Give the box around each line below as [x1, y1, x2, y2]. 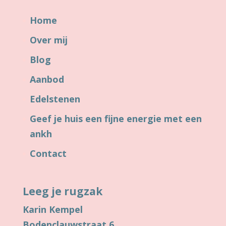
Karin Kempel [22, 203, 83, 216]
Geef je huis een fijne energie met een [29, 112, 202, 125]
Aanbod [29, 73, 64, 86]
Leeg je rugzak [22, 184, 102, 199]
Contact [29, 147, 67, 160]
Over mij [29, 34, 68, 46]
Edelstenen [29, 93, 80, 105]
